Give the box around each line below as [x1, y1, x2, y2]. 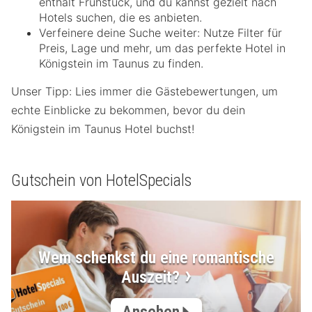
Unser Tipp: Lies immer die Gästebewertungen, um [11, 84, 278, 99]
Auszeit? [120, 267, 180, 288]
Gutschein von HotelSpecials [11, 171, 192, 191]
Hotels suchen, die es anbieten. [39, 10, 202, 25]
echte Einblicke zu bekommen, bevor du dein [11, 103, 245, 118]
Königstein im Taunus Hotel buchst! [11, 122, 194, 136]
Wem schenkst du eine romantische [38, 248, 274, 268]
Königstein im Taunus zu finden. [39, 56, 203, 71]
